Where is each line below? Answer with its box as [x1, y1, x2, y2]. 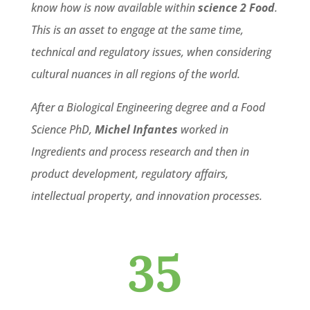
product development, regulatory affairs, [30, 165, 228, 181]
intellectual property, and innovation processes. [30, 188, 262, 203]
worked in [180, 121, 228, 137]
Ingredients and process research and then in [30, 143, 249, 159]
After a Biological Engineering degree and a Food [30, 99, 265, 115]
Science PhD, [30, 121, 95, 137]
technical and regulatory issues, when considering [30, 44, 271, 60]
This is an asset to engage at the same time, [30, 21, 244, 37]
